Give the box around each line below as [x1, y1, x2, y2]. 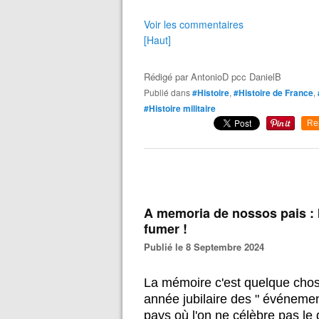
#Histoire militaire [144, 102, 216, 115]
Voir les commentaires [144, 17, 244, 31]
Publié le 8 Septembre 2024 [150, 240, 264, 253]
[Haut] [144, 33, 171, 47]
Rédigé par [144, 70, 191, 83]
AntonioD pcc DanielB [191, 70, 281, 83]
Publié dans [150, 86, 190, 98]
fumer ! [144, 219, 187, 238]
